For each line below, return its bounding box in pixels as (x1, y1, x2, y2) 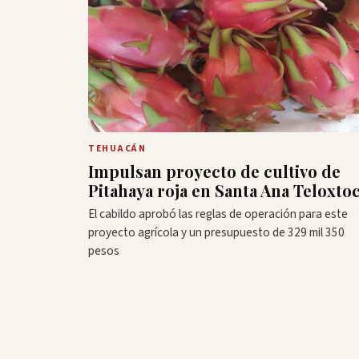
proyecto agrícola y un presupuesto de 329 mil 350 (88, 223, 345, 241)
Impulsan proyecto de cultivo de (88, 159, 341, 182)
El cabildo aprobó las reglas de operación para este (88, 204, 348, 223)
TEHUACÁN (88, 141, 147, 155)
